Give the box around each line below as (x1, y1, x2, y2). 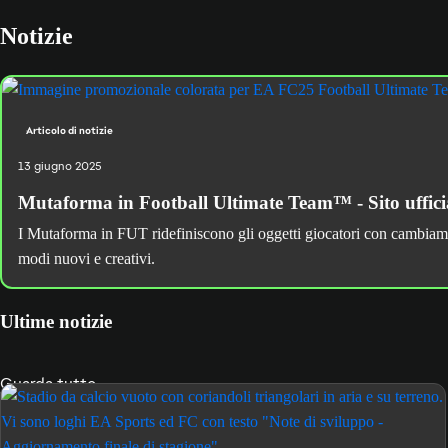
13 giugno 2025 (18, 157, 102, 174)
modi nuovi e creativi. (18, 249, 155, 267)
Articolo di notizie (26, 123, 113, 137)
